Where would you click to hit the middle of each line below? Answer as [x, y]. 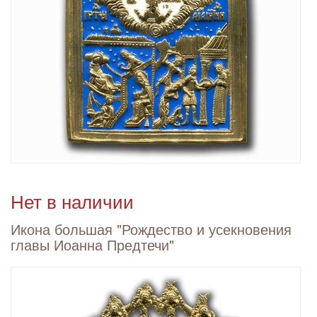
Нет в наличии [72, 201]
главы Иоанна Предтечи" [92, 244]
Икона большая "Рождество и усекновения [151, 229]
